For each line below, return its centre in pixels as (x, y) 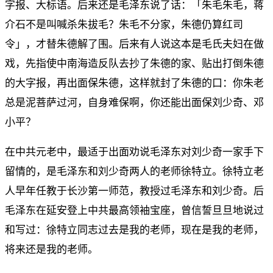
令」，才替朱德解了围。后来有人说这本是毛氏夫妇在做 (134, 44)
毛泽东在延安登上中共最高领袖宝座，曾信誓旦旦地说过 (134, 210)
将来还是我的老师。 (51, 249)
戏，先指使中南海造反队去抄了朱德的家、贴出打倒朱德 (134, 63)
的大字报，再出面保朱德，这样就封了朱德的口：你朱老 (134, 83)
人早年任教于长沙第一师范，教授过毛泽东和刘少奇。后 (134, 190)
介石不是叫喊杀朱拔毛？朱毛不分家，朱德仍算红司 (124, 24)
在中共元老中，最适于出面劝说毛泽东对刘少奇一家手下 (134, 151)
